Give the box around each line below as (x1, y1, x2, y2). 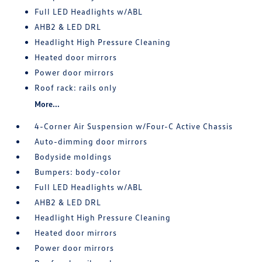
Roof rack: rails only (35, 82, 118, 93)
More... (35, 99, 60, 109)
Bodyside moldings (35, 151, 112, 162)
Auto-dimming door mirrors (35, 136, 148, 147)
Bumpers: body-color (35, 167, 122, 177)
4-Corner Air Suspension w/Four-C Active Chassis (35, 121, 233, 132)
